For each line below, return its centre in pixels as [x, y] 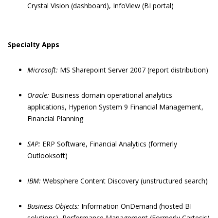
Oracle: [39, 95]
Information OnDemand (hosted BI [136, 206]
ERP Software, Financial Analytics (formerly [110, 144]
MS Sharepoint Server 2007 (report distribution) [134, 70]
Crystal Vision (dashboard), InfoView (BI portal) [100, 6]
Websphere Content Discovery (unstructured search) [125, 181]
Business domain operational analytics [112, 95]
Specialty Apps [34, 45]
